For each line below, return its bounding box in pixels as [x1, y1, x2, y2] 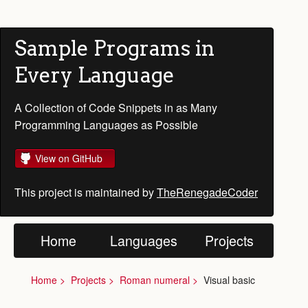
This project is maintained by [14, 184, 157, 200]
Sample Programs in [14, 36, 214, 60]
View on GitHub [35, 151, 102, 165]
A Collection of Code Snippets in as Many [14, 100, 217, 115]
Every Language [14, 63, 175, 87]
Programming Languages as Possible [14, 117, 198, 133]
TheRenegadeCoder [157, 184, 258, 200]
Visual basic [203, 273, 255, 287]
